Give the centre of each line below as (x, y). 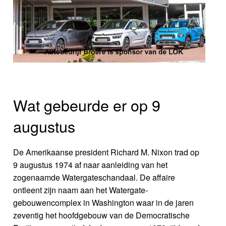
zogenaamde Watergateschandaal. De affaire (94, 177)
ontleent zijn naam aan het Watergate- (81, 190)
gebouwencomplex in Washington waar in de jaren (104, 202)
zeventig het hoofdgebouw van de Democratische (102, 215)
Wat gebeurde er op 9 (87, 105)
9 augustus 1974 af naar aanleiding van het (91, 164)
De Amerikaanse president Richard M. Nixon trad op (106, 152)
